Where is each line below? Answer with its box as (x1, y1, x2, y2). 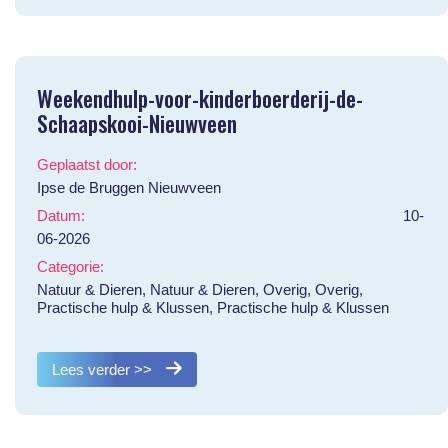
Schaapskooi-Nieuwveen (36, 106, 237, 139)
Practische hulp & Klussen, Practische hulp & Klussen (36, 298, 389, 316)
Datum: (36, 206, 85, 224)
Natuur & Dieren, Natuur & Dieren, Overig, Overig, (36, 280, 363, 298)
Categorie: (36, 257, 104, 275)
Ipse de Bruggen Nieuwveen (36, 178, 221, 196)
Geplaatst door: (36, 155, 137, 173)
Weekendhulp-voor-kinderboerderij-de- (36, 81, 363, 114)
